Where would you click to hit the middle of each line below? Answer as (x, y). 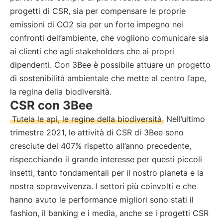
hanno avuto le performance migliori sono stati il (102, 200)
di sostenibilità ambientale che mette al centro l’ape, (108, 78)
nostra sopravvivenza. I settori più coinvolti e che (103, 186)
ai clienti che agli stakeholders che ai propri (92, 51)
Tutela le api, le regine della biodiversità (87, 119)
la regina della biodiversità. (61, 92)
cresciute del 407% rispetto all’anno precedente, (101, 146)
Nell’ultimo (184, 119)
